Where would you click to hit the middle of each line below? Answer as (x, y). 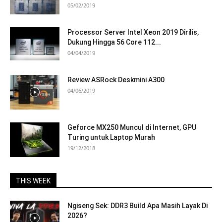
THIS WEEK (33, 181)
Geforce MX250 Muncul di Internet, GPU (132, 127)
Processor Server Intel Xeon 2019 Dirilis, (133, 32)
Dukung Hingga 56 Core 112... (114, 42)
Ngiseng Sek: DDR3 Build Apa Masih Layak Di (138, 206)
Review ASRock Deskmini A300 (116, 80)
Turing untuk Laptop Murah (111, 137)
